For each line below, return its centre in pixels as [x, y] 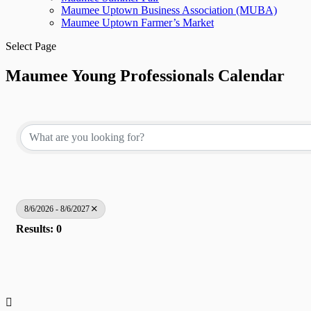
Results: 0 [39, 229]
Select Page [31, 46]
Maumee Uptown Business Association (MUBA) [169, 10]
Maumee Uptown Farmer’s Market [137, 23]
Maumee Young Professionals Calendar [145, 75]
